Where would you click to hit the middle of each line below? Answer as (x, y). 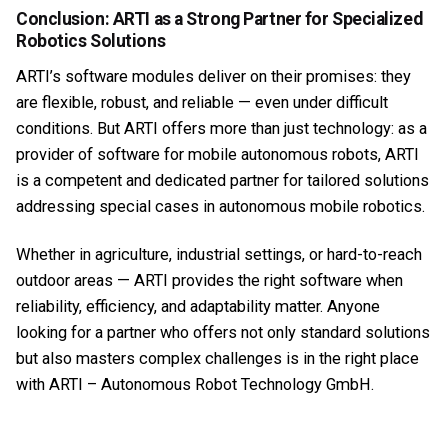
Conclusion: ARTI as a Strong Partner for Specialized (219, 19)
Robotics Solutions (91, 41)
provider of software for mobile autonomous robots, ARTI (217, 155)
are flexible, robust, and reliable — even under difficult (202, 103)
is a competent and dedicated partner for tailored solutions (222, 181)
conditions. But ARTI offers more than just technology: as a (221, 129)
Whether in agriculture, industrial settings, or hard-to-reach (219, 255)
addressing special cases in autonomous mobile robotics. (222, 207)
